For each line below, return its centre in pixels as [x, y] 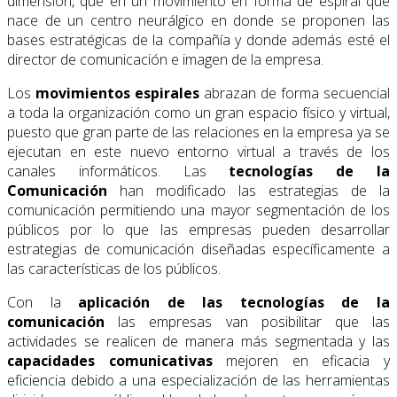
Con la [43, 303]
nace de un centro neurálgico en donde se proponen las [198, 21]
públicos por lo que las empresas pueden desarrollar [198, 230]
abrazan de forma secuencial [295, 93]
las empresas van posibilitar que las [247, 322]
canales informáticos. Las [118, 171]
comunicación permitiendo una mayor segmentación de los [198, 210]
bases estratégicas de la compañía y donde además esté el [198, 40]
